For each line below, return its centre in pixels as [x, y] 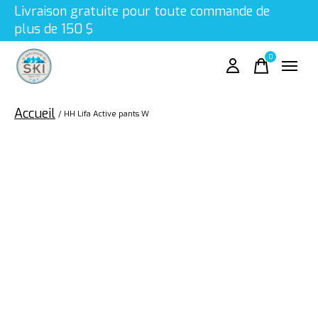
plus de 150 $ [54, 29]
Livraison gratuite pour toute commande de [142, 11]
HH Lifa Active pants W [107, 114]
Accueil [35, 114]
